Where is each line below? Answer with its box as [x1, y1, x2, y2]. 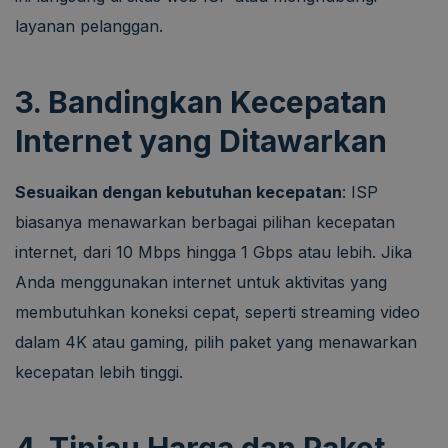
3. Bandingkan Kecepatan [15, 83, 387, 120]
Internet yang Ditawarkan [15, 122, 387, 159]
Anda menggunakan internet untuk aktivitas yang [15, 271, 387, 292]
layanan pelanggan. [15, 15, 163, 36]
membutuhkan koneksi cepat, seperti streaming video [15, 301, 420, 322]
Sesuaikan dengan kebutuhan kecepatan [15, 181, 342, 202]
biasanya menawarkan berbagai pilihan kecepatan [15, 211, 395, 232]
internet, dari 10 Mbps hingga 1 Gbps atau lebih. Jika [15, 241, 412, 262]
